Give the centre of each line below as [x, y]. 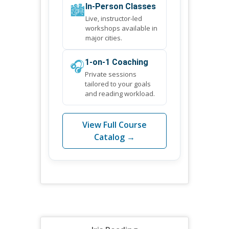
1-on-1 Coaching [117, 62]
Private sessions [111, 74]
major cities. [104, 38]
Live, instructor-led [114, 18]
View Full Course [114, 124]
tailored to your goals [118, 84]
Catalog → [114, 137]
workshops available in [121, 28]
